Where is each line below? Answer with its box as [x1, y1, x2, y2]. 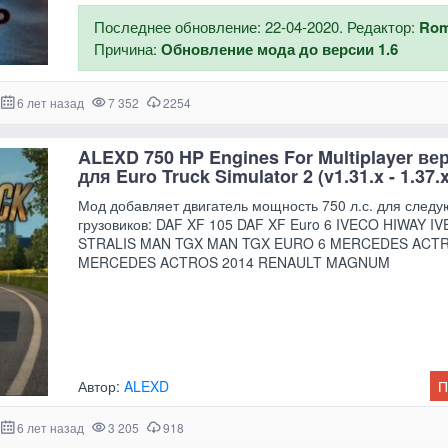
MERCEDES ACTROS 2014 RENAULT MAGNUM [78, 252, 391, 273]
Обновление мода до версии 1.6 [161, 37, 399, 60]
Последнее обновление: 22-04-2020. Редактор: [94, 15, 420, 37]
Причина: [94, 37, 162, 59]
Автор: [78, 376, 125, 397]
